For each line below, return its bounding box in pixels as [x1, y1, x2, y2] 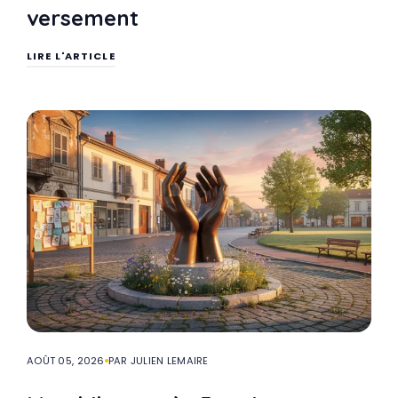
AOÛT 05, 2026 [27, 353, 105, 368]
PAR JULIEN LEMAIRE [107, 353, 209, 368]
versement [27, 4, 139, 31]
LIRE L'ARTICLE [27, 48, 115, 63]
